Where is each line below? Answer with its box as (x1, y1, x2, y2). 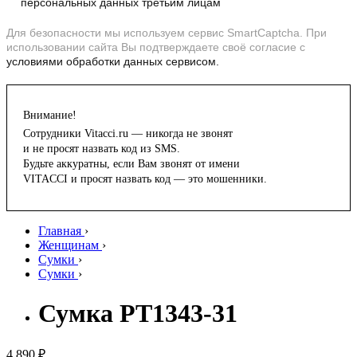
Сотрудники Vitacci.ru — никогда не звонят (23, 127, 233, 140)
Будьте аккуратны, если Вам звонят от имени (23, 158, 240, 171)
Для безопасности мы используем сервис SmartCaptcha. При (6, 26, 327, 40)
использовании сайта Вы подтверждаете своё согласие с (6, 41, 305, 54)
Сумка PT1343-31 (38, 298, 237, 328)
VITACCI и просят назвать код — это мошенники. (23, 173, 267, 186)
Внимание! (23, 109, 76, 122)
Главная (38, 224, 81, 238)
